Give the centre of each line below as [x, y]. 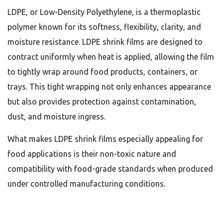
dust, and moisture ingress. [56, 116]
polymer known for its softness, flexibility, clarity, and [104, 27]
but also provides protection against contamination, [102, 102]
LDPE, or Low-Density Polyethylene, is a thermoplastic [104, 12]
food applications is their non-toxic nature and [92, 154]
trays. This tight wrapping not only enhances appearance [109, 87]
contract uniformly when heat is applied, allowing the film [111, 57]
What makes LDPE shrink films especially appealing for [105, 139]
